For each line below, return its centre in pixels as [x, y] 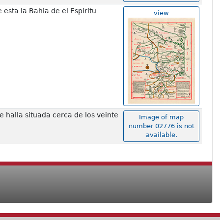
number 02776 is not [161, 126]
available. [161, 135]
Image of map [161, 117]
